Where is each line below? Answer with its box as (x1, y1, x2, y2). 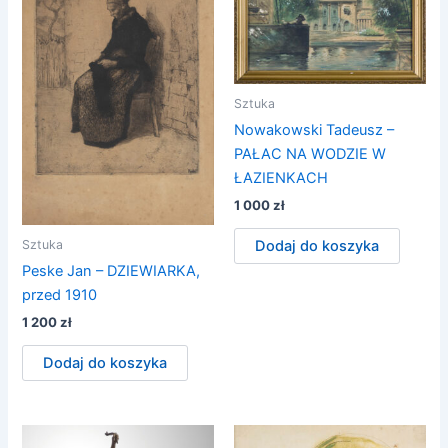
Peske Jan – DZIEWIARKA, (22, 261, 201, 280)
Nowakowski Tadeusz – (234, 120, 394, 139)
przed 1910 (22, 285, 98, 304)
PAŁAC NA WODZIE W (234, 144, 386, 163)
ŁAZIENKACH (234, 168, 328, 187)
